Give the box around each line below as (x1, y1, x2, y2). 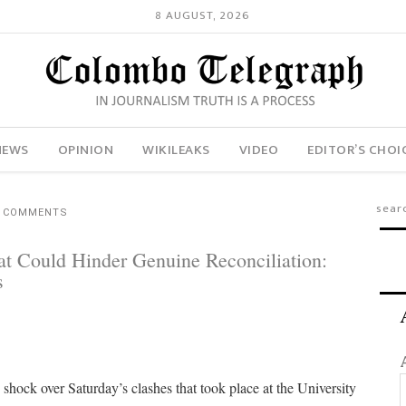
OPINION (57, 138, 114, 161)
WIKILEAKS (142, 138, 210, 161)
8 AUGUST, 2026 (155, 5, 251, 26)
